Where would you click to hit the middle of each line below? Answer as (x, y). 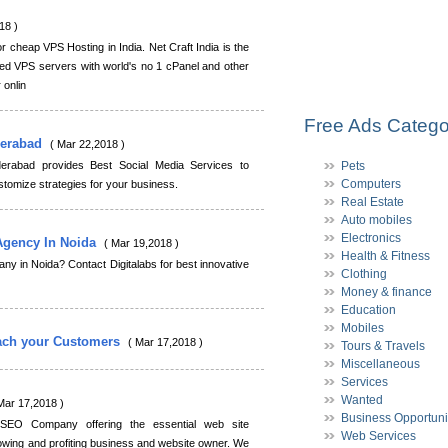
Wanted (362, 400)
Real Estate (372, 202)
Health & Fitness (385, 256)
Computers (371, 184)
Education (368, 310)
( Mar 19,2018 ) (141, 243)
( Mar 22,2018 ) (87, 144)
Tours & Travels (383, 346)
